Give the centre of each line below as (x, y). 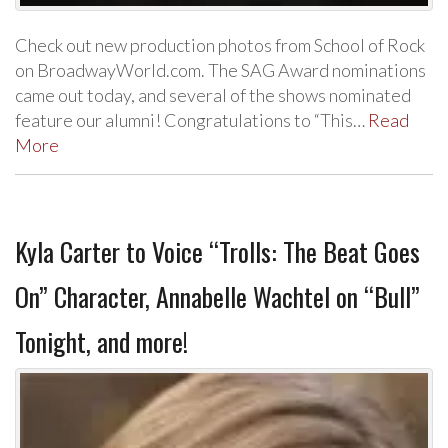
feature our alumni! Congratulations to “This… (191, 119)
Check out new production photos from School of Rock (220, 44)
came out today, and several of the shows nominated (213, 94)
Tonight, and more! (101, 341)
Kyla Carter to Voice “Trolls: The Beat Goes (217, 251)
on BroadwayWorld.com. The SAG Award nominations (220, 69)
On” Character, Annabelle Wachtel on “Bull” (217, 296)
